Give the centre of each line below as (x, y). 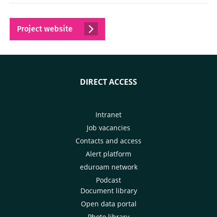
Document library (108, 191)
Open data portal (108, 204)
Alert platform (108, 154)
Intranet (108, 115)
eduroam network (108, 167)
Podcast (108, 180)
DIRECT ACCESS (108, 82)
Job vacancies (108, 128)
